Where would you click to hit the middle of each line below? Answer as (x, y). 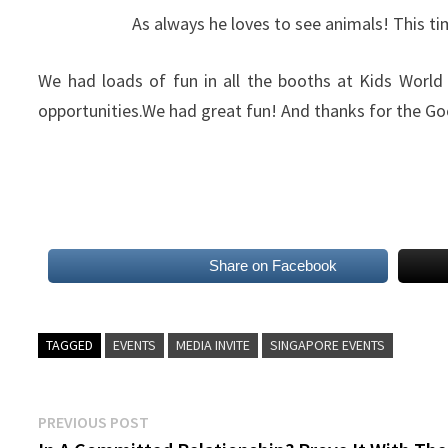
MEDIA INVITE (213, 344)
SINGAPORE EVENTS (328, 344)
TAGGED (70, 344)
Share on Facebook (272, 265)
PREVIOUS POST (94, 421)
